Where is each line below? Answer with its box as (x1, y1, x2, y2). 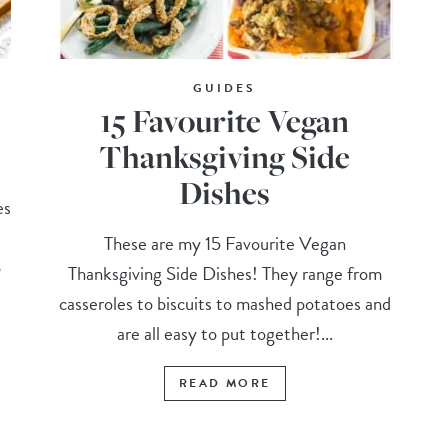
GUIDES (193, 79, 257, 98)
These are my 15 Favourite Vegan (103, 229, 346, 259)
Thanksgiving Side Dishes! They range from (67, 259, 382, 289)
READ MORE (178, 374, 271, 393)
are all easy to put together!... (116, 319, 333, 349)
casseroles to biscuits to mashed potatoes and (58, 289, 391, 319)
